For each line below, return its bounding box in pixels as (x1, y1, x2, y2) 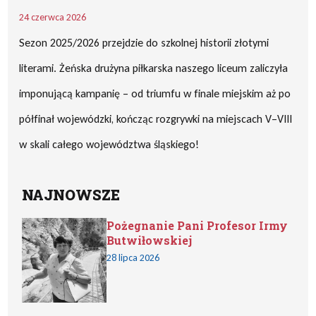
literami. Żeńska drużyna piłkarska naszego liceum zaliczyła (19, 61, 288, 75)
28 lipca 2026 (107, 252, 160, 264)
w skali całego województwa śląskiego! (19, 138, 200, 151)
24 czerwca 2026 (19, 11, 87, 23)
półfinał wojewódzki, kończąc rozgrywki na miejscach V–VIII (19, 112, 293, 126)
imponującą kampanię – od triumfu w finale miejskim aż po (19, 87, 291, 100)
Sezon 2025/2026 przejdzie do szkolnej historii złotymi (19, 36, 269, 49)
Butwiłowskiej (107, 233, 193, 248)
